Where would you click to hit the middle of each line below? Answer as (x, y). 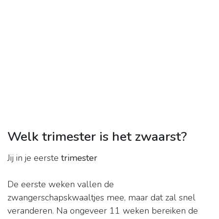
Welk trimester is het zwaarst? (97, 137)
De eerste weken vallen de (61, 185)
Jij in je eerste (34, 158)
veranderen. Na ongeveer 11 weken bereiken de (103, 211)
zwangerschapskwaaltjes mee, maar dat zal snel (101, 198)
